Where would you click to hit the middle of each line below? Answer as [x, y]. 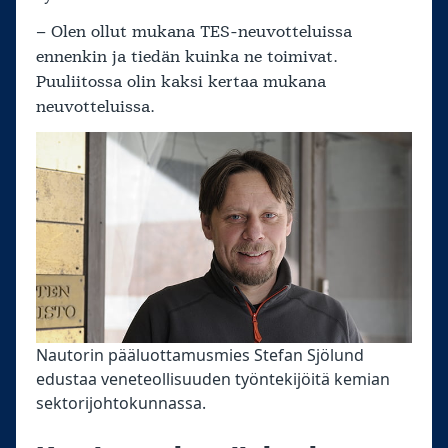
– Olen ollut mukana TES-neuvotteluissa [194, 32]
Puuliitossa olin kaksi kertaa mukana [181, 82]
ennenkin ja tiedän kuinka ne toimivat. [187, 57]
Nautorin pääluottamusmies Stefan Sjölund [200, 354]
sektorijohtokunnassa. [121, 402]
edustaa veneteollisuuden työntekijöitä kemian [213, 378]
